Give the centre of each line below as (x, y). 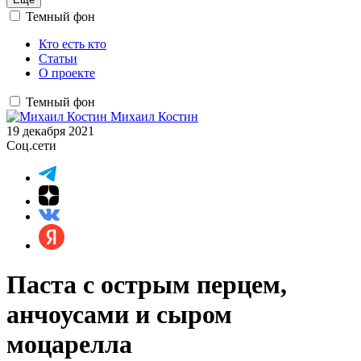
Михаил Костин (154, 116)
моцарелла (69, 344)
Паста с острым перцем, (147, 285)
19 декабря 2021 (50, 131)
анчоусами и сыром (119, 315)
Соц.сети (31, 145)
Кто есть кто (73, 44)
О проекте (67, 73)
